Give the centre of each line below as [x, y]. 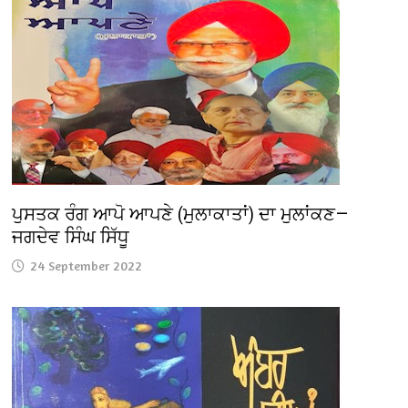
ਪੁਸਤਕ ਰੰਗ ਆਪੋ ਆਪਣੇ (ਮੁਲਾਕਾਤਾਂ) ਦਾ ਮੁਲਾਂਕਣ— [180, 214]
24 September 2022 [87, 266]
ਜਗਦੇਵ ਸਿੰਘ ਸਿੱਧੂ [71, 237]
